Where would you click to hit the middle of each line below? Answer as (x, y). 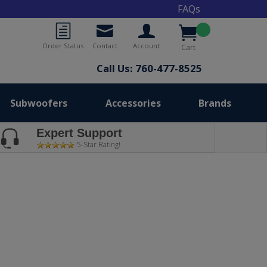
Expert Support (79, 133)
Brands (215, 103)
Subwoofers (39, 103)
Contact (105, 46)
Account (147, 46)
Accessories (133, 103)
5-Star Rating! (98, 145)
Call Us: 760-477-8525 (149, 68)
